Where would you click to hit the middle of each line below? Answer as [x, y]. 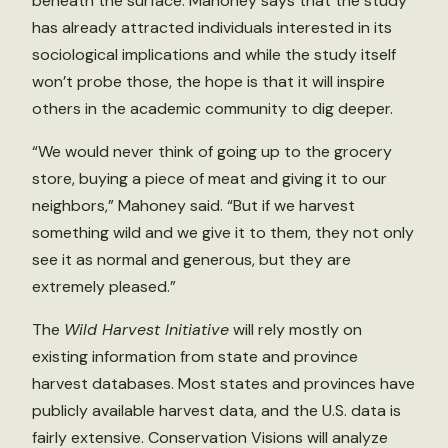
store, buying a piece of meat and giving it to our [209, 178]
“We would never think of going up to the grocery [212, 151]
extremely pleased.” [104, 286]
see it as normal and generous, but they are [191, 259]
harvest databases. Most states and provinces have [223, 383]
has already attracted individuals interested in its [212, 27]
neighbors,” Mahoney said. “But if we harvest [193, 205]
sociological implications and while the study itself [214, 54]
